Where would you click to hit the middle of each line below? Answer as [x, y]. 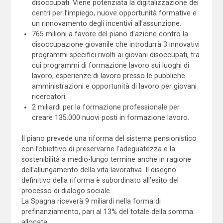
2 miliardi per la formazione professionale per [106, 107]
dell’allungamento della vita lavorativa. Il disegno [99, 169]
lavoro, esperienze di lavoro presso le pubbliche [109, 75]
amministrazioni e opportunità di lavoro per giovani [114, 86]
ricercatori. [50, 96]
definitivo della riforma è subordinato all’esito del [100, 180]
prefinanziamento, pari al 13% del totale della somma [107, 211]
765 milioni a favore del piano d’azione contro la [110, 34]
